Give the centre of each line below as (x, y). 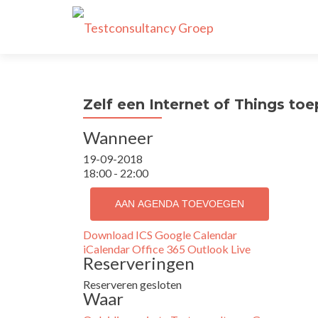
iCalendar (106, 249)
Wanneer (118, 137)
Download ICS (118, 235)
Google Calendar (196, 235)
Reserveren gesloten (132, 284)
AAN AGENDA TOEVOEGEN (180, 204)
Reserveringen (139, 263)
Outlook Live (219, 249)
